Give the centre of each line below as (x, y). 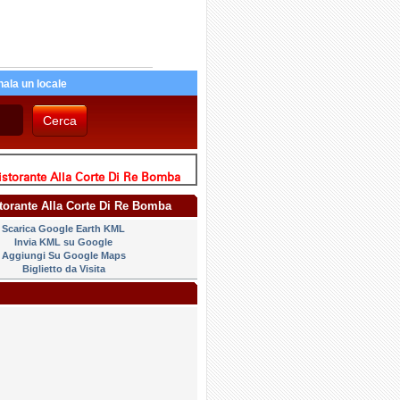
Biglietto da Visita (63, 269)
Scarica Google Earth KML (63, 229)
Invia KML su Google (63, 242)
